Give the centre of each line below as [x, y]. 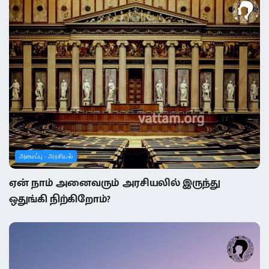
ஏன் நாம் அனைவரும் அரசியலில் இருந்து [115, 183]
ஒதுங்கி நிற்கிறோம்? [60, 199]
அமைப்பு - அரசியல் [46, 156]
